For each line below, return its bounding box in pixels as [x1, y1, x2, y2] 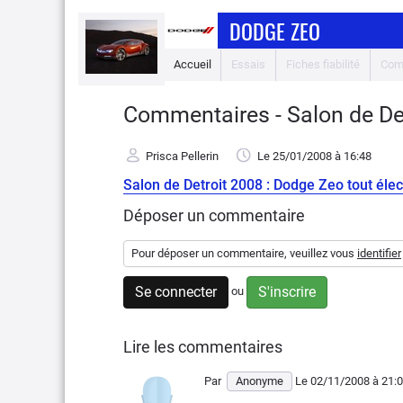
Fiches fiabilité [286, 58, 360, 71]
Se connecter [135, 283, 217, 300]
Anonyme [236, 374, 283, 388]
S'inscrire [258, 283, 316, 300]
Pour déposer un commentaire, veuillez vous [131, 246, 357, 260]
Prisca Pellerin [146, 149, 219, 164]
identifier [357, 246, 401, 260]
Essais [231, 58, 265, 71]
